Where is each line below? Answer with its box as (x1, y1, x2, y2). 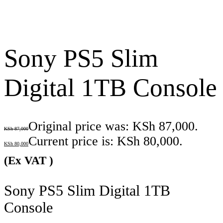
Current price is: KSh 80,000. (28, 134, 183, 149)
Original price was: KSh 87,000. (28, 119, 198, 134)
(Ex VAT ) (4, 154, 53, 167)
